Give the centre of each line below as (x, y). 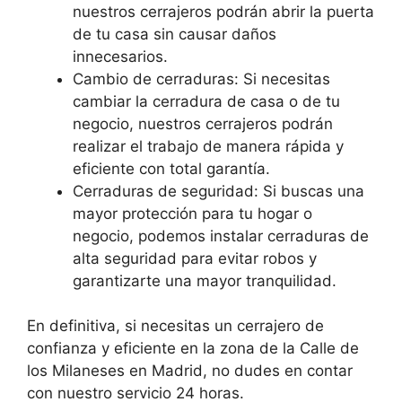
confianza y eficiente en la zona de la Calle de (193, 349)
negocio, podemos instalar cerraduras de (221, 236)
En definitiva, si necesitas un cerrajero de (175, 326)
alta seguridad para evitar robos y (195, 258)
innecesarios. (120, 56)
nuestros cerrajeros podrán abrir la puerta (223, 11)
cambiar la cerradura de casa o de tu (206, 101)
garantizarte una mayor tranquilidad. (205, 280)
